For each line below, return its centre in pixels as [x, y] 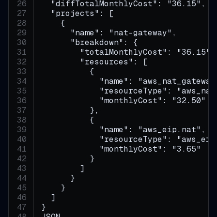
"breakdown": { [90, 43]
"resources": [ [95, 62]
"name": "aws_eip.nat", [124, 130]
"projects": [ [78, 14]
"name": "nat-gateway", [109, 33]
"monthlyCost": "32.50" [124, 101]
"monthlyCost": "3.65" [121, 149]
